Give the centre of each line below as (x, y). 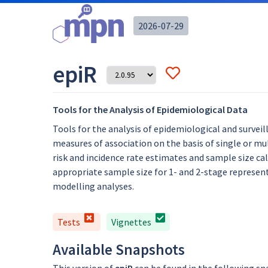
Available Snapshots (119, 250)
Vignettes (132, 222)
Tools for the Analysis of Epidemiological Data (150, 109)
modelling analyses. (93, 186)
